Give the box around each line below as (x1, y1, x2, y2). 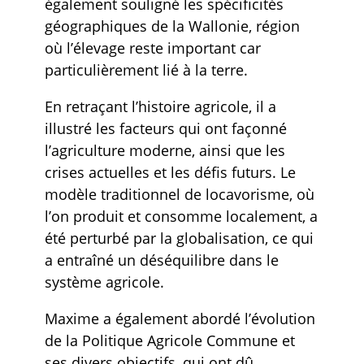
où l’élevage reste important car (44, 37, 261, 58)
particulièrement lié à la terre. (44, 59, 248, 80)
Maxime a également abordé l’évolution (44, 308, 315, 328)
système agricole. (44, 271, 164, 292)
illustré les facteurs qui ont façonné (44, 118, 287, 138)
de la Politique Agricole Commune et (44, 330, 295, 350)
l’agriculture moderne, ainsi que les (44, 140, 285, 160)
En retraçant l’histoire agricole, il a (44, 96, 276, 116)
